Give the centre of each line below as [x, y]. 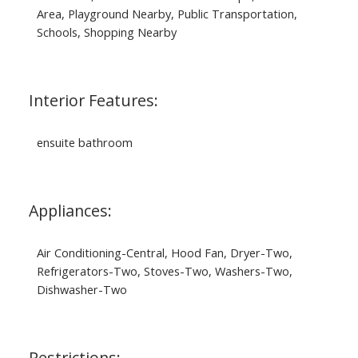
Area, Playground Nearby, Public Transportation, [167, 14]
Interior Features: [93, 101]
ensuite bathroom [84, 143]
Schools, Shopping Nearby [106, 32]
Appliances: [70, 211]
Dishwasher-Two [82, 290]
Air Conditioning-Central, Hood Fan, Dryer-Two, [164, 253]
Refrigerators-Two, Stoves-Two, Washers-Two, [164, 271]
